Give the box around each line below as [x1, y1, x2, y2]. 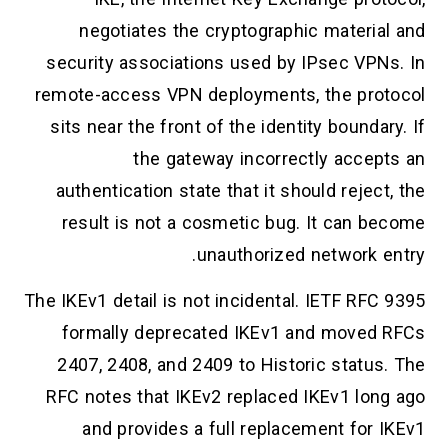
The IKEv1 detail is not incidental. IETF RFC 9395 [23, 290, 426, 312]
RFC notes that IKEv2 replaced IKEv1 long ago [46, 386, 426, 408]
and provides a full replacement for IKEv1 [82, 418, 426, 440]
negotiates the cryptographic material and [79, 19, 426, 41]
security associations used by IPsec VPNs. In [46, 51, 426, 73]
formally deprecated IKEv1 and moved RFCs [61, 322, 426, 344]
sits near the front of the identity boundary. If [50, 115, 426, 137]
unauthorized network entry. [196, 243, 426, 265]
